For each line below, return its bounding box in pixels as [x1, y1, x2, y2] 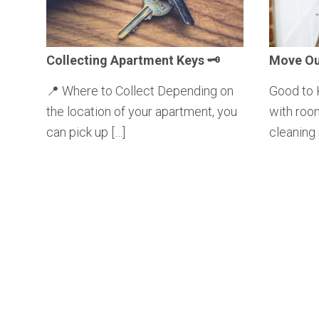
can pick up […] [46, 124, 125, 140]
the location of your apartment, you [46, 103, 237, 119]
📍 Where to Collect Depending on [46, 83, 234, 98]
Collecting [46, 52, 108, 68]
